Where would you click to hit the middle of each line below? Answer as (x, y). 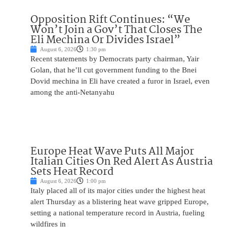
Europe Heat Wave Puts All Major (112, 152)
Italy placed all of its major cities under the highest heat (118, 191)
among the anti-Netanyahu (72, 92)
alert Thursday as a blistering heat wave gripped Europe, (120, 202)
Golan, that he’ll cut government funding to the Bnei (113, 70)
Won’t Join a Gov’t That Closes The (116, 30)
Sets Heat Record (72, 172)
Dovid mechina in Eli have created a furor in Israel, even (120, 81)
